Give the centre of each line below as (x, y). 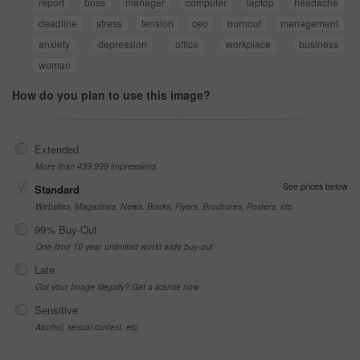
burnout (245, 23)
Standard (57, 190)
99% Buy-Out (66, 230)
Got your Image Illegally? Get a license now (117, 287)
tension (157, 23)
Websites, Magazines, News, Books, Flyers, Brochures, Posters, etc (164, 207)
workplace (249, 44)
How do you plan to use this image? (111, 95)
